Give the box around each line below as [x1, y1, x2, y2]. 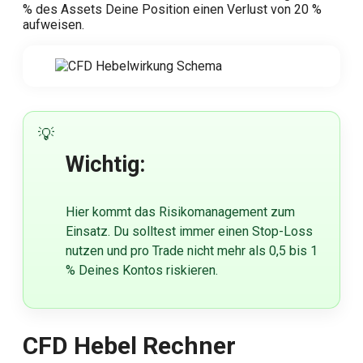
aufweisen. [23, 17, 84, 33]
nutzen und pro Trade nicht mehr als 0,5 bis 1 [66, 243, 318, 259]
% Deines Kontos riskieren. [66, 263, 218, 279]
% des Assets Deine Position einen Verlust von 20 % [23, 2, 322, 18]
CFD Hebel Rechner [23, 331, 236, 361]
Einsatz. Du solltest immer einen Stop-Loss [66, 224, 313, 240]
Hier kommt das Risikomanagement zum [66, 204, 295, 220]
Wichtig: [66, 152, 145, 178]
